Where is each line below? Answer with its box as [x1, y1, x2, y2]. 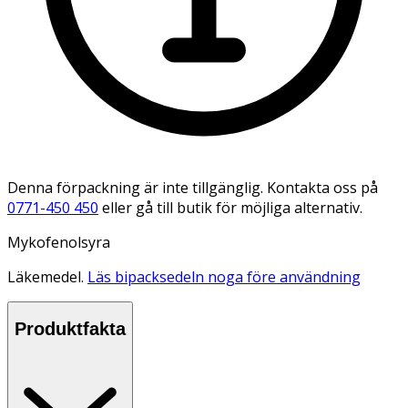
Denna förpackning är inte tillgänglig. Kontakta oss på [7, 177, 378, 198]
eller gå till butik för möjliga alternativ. [102, 197, 362, 218]
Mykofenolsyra [7, 231, 110, 252]
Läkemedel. [7, 266, 87, 287]
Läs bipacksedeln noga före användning [87, 266, 361, 287]
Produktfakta [15, 319, 126, 340]
